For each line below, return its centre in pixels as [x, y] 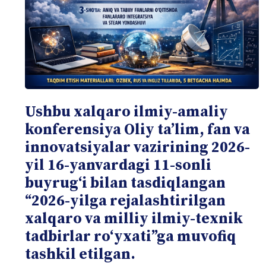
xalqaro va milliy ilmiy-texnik [134, 219]
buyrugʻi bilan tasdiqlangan [125, 183]
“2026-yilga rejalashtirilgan [125, 201]
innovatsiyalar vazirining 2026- [137, 148]
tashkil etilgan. [80, 254]
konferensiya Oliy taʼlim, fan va [137, 130]
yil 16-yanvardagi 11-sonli [118, 165]
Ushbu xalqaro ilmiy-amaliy [126, 112]
